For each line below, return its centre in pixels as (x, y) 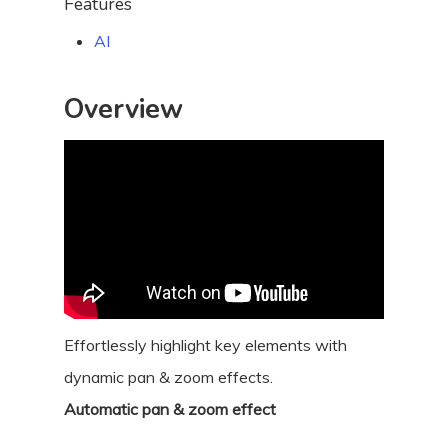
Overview (123, 109)
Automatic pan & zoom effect (170, 409)
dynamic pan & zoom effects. (168, 377)
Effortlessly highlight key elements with (205, 345)
